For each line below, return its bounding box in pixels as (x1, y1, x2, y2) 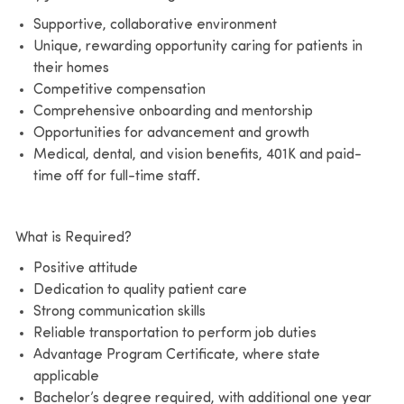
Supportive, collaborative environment (32, 17, 277, 32)
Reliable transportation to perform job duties (32, 326, 317, 341)
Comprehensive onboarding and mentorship (32, 104, 313, 119)
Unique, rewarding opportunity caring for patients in (32, 39, 363, 54)
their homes (32, 60, 109, 76)
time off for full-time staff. (32, 169, 200, 184)
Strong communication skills (32, 304, 206, 319)
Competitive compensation (32, 82, 206, 97)
